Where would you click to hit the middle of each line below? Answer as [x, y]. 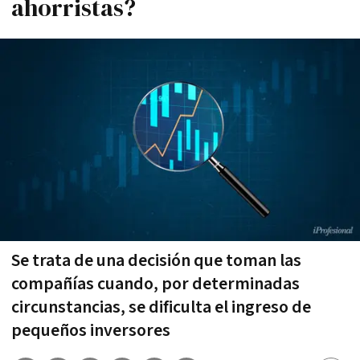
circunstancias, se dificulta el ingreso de [161, 307]
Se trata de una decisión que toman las [156, 260]
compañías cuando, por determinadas [155, 284]
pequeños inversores [91, 330]
